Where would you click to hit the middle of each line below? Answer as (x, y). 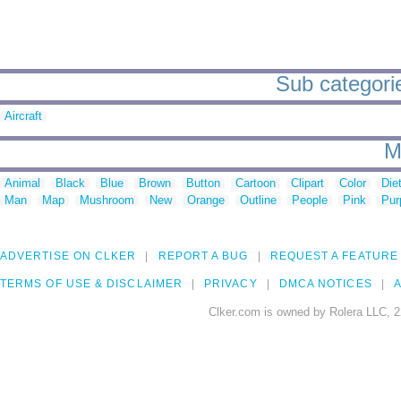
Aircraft (23, 116)
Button (203, 183)
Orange (206, 200)
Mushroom (107, 200)
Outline (258, 200)
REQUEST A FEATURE (334, 256)
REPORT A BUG (203, 256)
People (310, 200)
